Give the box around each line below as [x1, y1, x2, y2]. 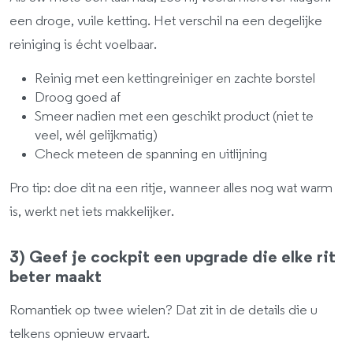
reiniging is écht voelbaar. [9, 38, 157, 52]
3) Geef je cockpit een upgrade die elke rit [9, 249, 336, 266]
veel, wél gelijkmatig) [35, 128, 158, 143]
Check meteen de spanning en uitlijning [35, 147, 267, 162]
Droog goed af [35, 91, 121, 105]
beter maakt [9, 269, 102, 285]
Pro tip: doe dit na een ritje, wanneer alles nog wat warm [9, 181, 333, 195]
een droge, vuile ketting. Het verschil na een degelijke [9, 14, 322, 28]
